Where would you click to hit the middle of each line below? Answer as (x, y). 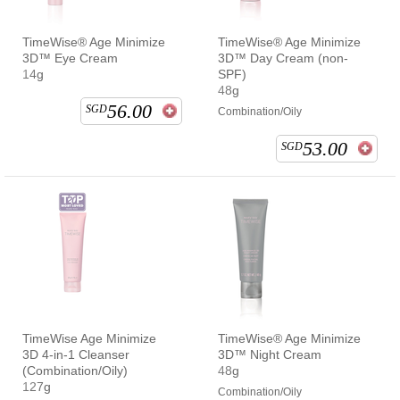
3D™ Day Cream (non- (283, 58)
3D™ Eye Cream (70, 58)
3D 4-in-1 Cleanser (76, 354)
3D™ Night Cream (270, 354)
